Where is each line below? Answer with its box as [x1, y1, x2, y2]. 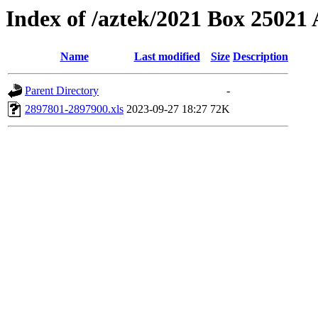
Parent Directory [25, 84, 99, 97]
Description [233, 50, 288, 63]
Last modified [133, 50, 200, 63]
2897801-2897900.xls [25, 103, 124, 116]
